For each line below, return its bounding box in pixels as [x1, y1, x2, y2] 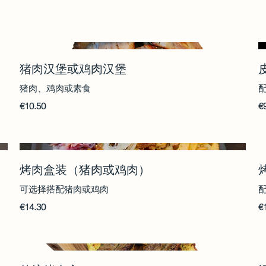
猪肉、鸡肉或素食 [20, 83, 91, 94]
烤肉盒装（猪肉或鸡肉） [20, 161, 151, 177]
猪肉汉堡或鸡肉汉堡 [20, 61, 127, 77]
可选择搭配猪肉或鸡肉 [20, 183, 109, 195]
